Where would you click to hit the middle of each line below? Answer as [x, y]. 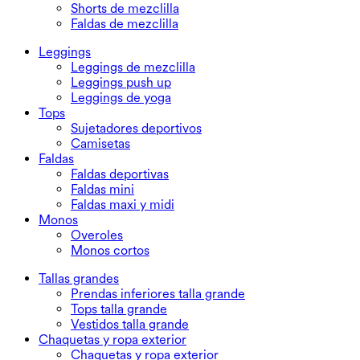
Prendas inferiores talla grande [158, 294]
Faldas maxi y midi [123, 205]
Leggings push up [121, 83]
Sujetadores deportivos [136, 129]
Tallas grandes [79, 279]
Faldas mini [102, 190]
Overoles [97, 235]
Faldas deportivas [120, 174]
